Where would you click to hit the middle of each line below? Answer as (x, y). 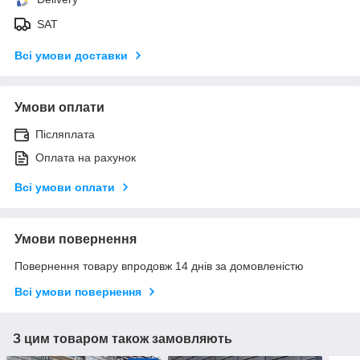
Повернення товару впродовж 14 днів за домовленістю (159, 266)
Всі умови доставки (71, 55)
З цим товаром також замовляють (123, 338)
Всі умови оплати (65, 187)
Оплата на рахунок (86, 157)
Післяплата (65, 134)
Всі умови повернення (78, 291)
